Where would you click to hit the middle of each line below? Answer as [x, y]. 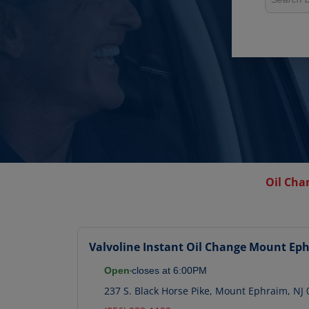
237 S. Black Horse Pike [157, 291]
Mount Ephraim [250, 291]
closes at [151, 271]
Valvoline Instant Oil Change [168, 247]
